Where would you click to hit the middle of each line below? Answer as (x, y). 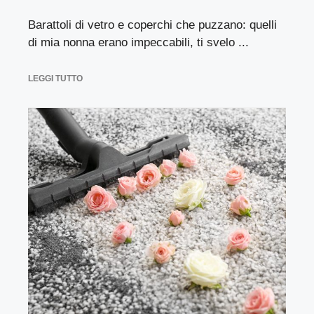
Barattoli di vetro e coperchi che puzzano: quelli (152, 25)
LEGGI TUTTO (55, 78)
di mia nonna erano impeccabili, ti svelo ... (138, 42)
